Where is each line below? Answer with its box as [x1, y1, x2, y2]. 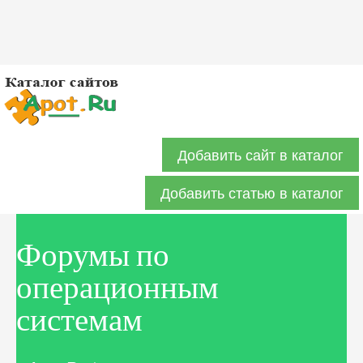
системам [16, 299, 143, 339]
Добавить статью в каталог [160, 182, 344, 203]
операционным [16, 267, 219, 306]
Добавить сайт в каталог [177, 144, 344, 164]
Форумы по [16, 234, 169, 274]
